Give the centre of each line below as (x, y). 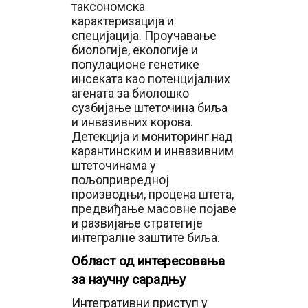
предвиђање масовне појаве (154, 209)
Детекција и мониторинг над (152, 136)
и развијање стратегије (137, 223)
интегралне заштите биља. (146, 238)
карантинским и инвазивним (153, 151)
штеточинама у (114, 165)
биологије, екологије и (135, 50)
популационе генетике (135, 64)
